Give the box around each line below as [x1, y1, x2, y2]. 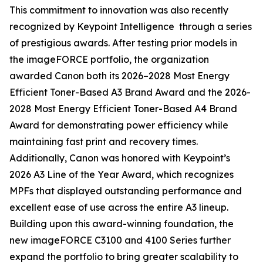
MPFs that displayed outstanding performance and [9, 185, 242, 197]
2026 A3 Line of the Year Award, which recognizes [9, 168, 234, 180]
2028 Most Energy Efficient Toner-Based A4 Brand [9, 103, 237, 114]
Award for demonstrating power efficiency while [9, 119, 228, 131]
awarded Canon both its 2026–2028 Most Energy [9, 70, 230, 82]
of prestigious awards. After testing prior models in [9, 37, 237, 49]
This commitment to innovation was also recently [9, 4, 228, 16]
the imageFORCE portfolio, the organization [9, 53, 209, 65]
